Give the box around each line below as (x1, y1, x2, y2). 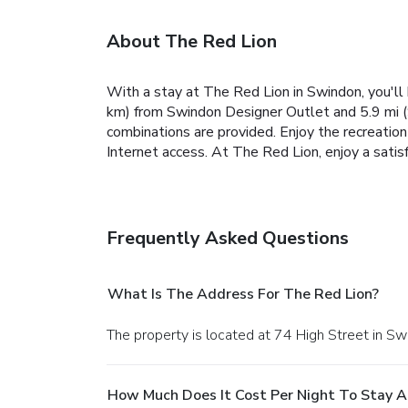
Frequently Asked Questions (107, 225, 349, 250)
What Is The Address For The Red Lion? (107, 283, 379, 304)
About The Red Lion (107, 28, 277, 54)
